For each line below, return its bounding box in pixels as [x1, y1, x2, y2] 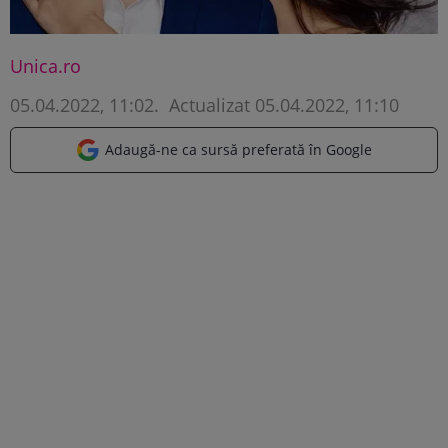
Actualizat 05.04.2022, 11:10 [164, 92, 399, 117]
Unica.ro [10, 53, 81, 78]
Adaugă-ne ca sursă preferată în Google [105, 139, 372, 159]
